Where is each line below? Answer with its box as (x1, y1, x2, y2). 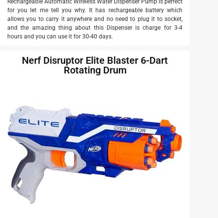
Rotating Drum (63, 64, 127, 76)
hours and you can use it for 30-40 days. (7, 33, 113, 40)
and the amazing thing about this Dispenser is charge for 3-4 (7, 24, 182, 31)
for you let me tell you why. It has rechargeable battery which (7, 6, 182, 14)
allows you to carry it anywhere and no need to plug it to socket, (7, 15, 182, 22)
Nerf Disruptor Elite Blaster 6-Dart (22, 54, 168, 66)
